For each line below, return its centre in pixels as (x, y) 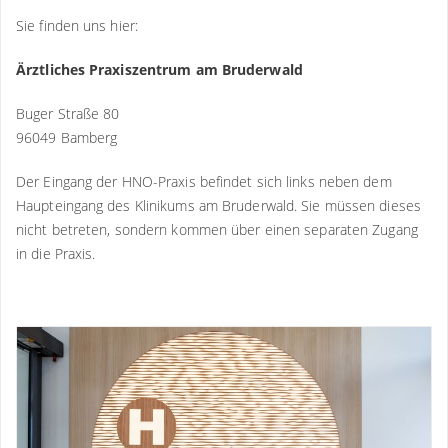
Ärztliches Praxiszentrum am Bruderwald (159, 69)
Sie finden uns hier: (77, 25)
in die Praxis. (56, 253)
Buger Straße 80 (68, 113)
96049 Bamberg (67, 137)
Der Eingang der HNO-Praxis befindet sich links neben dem (204, 181)
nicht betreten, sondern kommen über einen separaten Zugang (217, 229)
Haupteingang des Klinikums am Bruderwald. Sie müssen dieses (218, 205)
